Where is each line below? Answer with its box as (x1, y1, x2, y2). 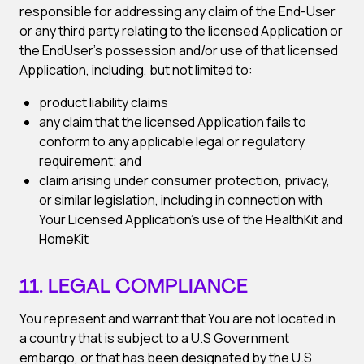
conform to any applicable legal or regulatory (39, 132, 305, 150)
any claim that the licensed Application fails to (39, 113, 306, 131)
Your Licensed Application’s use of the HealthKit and (39, 210, 343, 228)
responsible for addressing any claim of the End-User (19, 2, 336, 20)
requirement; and (39, 152, 141, 170)
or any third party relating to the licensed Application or (19, 22, 343, 40)
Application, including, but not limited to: (19, 61, 253, 79)
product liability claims (39, 93, 168, 111)
